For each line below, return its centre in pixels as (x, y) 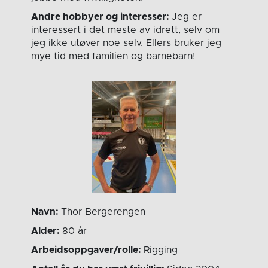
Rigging (161, 250)
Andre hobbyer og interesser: (102, 17)
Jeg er (187, 17)
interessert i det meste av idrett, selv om (126, 30)
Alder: (47, 231)
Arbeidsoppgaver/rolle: (88, 250)
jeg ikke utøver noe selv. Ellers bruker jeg (127, 43)
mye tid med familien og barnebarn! (113, 57)
